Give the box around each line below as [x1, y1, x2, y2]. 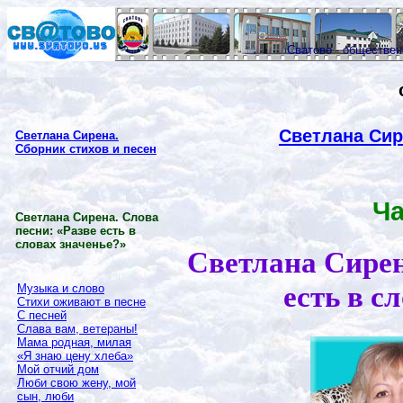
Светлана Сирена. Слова [15, 210, 158, 224]
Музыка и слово [17, 282, 104, 295]
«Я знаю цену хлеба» [17, 349, 133, 363]
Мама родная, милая [17, 336, 131, 349]
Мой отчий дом [17, 363, 99, 376]
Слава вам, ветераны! [17, 322, 138, 336]
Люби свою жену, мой [17, 376, 136, 390]
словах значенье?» [15, 237, 126, 251]
